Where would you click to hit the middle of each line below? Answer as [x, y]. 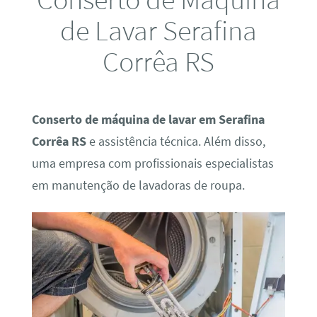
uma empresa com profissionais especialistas [152, 163]
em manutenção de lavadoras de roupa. [138, 185]
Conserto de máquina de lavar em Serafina [148, 119]
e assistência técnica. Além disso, [175, 141]
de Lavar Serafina [158, 30]
